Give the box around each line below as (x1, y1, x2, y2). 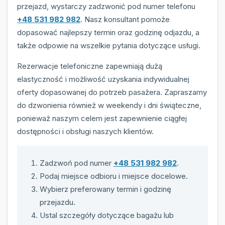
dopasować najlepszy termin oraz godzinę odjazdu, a (17, 27, 199, 37)
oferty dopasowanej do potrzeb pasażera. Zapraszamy (17, 87, 207, 97)
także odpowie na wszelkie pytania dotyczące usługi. (17, 40, 200, 50)
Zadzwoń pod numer (40, 158, 114, 168)
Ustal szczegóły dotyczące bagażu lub (40, 210, 174, 220)
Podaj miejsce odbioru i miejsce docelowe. (40, 171, 188, 181)
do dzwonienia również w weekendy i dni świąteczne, (17, 100, 201, 110)
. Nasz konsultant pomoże (80, 14, 170, 24)
